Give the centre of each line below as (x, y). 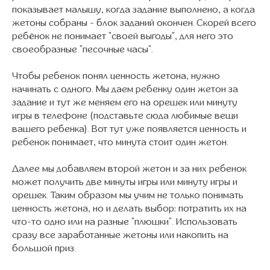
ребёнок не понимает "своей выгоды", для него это (123, 36)
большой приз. (44, 248)
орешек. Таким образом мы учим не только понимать (128, 195)
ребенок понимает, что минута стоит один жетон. (120, 142)
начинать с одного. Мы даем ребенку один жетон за (125, 89)
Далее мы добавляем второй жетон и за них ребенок (129, 169)
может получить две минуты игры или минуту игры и (125, 182)
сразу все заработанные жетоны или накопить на (120, 235)
